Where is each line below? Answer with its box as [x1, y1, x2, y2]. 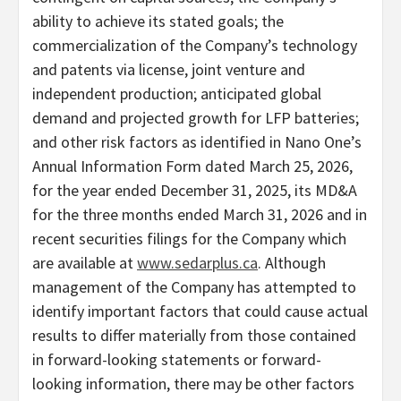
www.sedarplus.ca [137, 252, 258, 273]
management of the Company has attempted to [32, 276, 356, 297]
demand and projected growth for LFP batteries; [32, 107, 359, 128]
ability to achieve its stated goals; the [32, 10, 284, 31]
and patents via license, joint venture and [32, 58, 305, 80]
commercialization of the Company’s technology [32, 34, 357, 55]
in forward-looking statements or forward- [32, 348, 321, 370]
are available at [32, 252, 137, 273]
